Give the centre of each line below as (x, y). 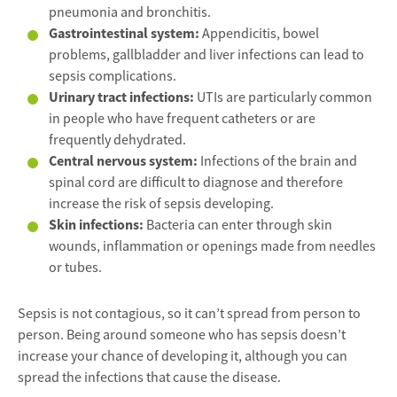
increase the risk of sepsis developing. (161, 204)
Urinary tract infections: (121, 97)
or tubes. (75, 268)
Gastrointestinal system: (125, 34)
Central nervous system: (125, 161)
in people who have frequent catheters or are (182, 119)
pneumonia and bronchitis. (130, 13)
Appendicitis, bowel (261, 34)
